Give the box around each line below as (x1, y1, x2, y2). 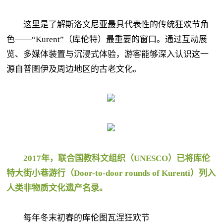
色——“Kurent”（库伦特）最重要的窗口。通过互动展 (6, 35, 207, 44)
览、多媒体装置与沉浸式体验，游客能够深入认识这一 (6, 50, 209, 59)
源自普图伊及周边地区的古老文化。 (6, 64, 141, 74)
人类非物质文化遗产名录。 (6, 183, 108, 193)
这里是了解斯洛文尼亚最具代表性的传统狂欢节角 (6, 20, 209, 29)
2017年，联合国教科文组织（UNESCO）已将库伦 (23, 154, 210, 163)
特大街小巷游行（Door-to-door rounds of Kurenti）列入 (6, 168, 216, 178)
